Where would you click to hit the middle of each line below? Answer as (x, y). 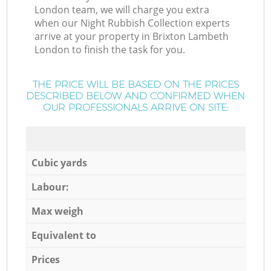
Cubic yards (59, 162)
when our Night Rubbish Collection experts (132, 23)
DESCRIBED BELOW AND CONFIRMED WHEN (135, 96)
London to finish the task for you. (110, 50)
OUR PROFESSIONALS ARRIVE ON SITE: (135, 108)
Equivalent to (64, 235)
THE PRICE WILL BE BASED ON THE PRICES (135, 85)
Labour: (50, 187)
